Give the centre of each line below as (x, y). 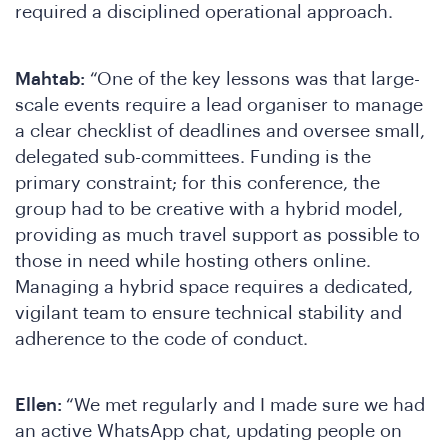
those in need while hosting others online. (193, 260)
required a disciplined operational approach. (204, 12)
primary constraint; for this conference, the (197, 182)
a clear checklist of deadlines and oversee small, (220, 130)
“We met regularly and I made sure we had (245, 405)
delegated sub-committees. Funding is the (193, 156)
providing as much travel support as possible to (217, 234)
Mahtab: (50, 78)
